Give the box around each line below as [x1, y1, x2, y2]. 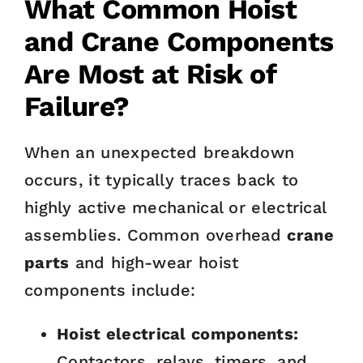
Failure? [23, 90, 130, 123]
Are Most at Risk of [23, 58, 276, 91]
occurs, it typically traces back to [23, 170, 299, 190]
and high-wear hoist [69, 253, 239, 273]
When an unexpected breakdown [23, 143, 295, 163]
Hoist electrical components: [56, 324, 299, 344]
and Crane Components [23, 25, 334, 58]
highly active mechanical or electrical [23, 198, 327, 218]
